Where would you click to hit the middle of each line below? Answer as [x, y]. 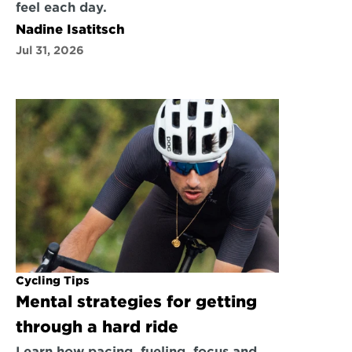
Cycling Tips [53, 280]
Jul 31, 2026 [50, 50]
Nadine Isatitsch [70, 29]
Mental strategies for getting [136, 302]
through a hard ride [97, 327]
